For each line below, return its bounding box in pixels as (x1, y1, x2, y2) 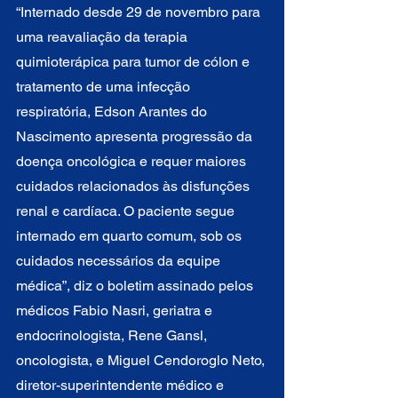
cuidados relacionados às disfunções (16, 177, 253, 195)
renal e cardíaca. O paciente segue (16, 202, 238, 219)
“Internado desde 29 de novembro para (16, 3, 264, 20)
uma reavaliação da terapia (16, 28, 191, 45)
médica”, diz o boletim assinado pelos (16, 276, 257, 294)
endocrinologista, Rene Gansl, (16, 326, 211, 344)
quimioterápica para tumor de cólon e (16, 52, 253, 70)
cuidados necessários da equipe (16, 251, 224, 269)
